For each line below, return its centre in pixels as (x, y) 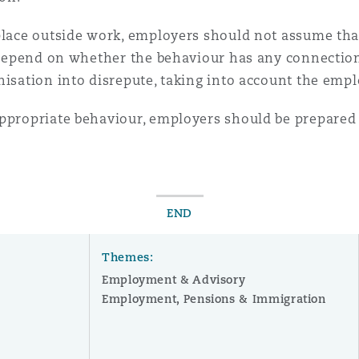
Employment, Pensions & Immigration (214, 299)
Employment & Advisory (173, 280)
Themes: (127, 257)
